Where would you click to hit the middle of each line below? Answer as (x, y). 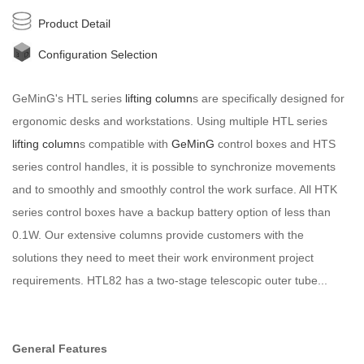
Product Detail (74, 24)
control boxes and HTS (275, 144)
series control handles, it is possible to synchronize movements (174, 167)
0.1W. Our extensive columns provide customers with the (158, 235)
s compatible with (124, 144)
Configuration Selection (98, 55)
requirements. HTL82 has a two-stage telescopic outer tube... (170, 281)
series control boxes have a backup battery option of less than (171, 212)
